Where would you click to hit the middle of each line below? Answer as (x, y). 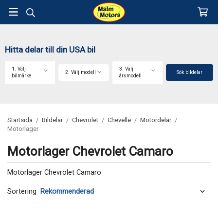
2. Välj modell (81, 72)
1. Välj (19, 69)
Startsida (20, 120)
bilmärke (21, 76)
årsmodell (130, 76)
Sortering (22, 191)
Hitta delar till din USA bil (50, 50)
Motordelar (156, 120)
